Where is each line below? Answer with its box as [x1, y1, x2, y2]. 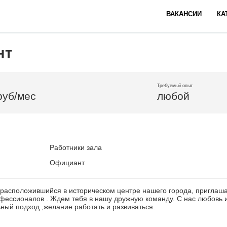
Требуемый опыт [157, 83, 193, 88]
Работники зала [50, 143, 102, 152]
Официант [50, 159, 85, 167]
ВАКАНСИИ [166, 10, 202, 18]
